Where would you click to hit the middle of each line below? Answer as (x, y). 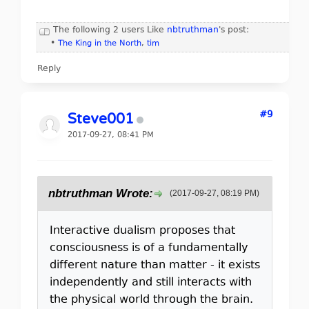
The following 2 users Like (110, 30)
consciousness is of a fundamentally (149, 248)
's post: (233, 30)
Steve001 (100, 119)
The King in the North (99, 43)
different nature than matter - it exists (154, 265)
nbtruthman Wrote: (100, 193)
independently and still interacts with (150, 282)
